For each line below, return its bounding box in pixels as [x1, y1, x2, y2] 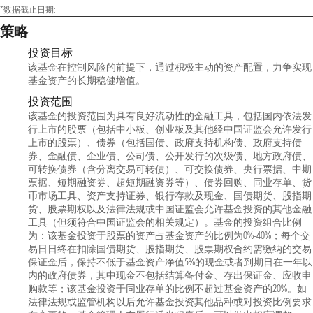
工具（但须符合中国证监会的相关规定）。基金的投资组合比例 [28, 216, 302, 228]
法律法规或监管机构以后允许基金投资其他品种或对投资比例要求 [28, 296, 312, 308]
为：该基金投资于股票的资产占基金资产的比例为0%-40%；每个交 [28, 229, 310, 242]
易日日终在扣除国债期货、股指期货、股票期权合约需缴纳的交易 [28, 242, 312, 255]
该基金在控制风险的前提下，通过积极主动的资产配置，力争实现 [28, 61, 312, 73]
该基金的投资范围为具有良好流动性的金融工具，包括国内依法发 [28, 110, 312, 122]
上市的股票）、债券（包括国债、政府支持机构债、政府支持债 [28, 136, 302, 149]
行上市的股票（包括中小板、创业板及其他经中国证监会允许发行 [28, 123, 312, 136]
